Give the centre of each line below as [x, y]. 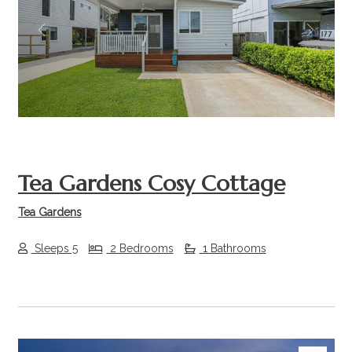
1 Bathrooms [233, 248]
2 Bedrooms [140, 248]
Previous [67, 38]
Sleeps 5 [54, 248]
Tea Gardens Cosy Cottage [151, 184]
